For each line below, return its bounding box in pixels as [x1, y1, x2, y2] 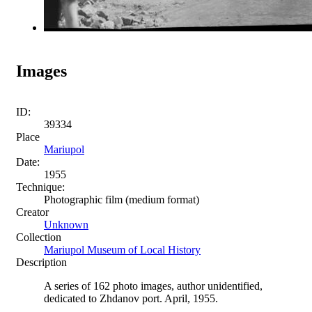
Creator [16, 205, 49, 218]
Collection [16, 231, 61, 243]
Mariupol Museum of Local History [44, 243, 201, 256]
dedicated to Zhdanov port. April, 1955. [44, 292, 218, 304]
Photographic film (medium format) [44, 193, 199, 205]
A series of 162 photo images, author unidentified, [44, 279, 263, 292]
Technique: [16, 180, 65, 193]
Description [16, 256, 67, 268]
